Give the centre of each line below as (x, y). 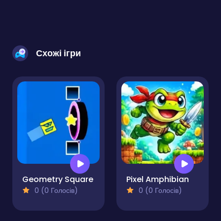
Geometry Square (58, 180)
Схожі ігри (58, 53)
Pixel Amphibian (158, 180)
